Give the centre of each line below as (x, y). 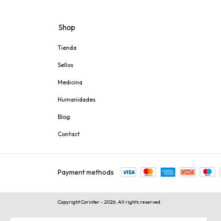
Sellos (66, 65)
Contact (69, 134)
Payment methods (86, 172)
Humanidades (77, 100)
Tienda (67, 48)
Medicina (70, 82)
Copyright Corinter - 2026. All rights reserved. (110, 202)
